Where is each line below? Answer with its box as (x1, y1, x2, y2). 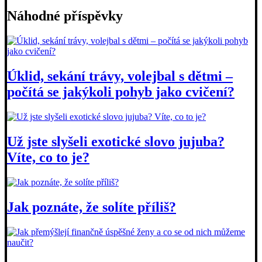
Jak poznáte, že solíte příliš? (7, 199, 176, 215)
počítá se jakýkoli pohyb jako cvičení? (7, 84, 235, 100)
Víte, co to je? (7, 150, 89, 166)
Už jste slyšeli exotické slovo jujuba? (7, 134, 225, 150)
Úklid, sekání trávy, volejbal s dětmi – (7, 68, 233, 84)
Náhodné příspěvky (7, 8, 123, 24)
